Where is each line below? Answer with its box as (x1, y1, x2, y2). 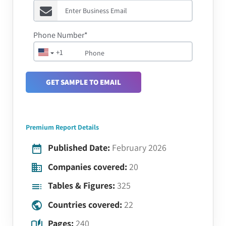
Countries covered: (46, 198, 124, 210)
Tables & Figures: (46, 180, 117, 191)
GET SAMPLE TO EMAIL (46, 77, 121, 87)
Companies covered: (46, 160, 129, 173)
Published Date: (46, 142, 112, 153)
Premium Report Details (26, 123, 99, 132)
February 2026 (112, 142, 166, 153)
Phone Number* (33, 30, 88, 40)
